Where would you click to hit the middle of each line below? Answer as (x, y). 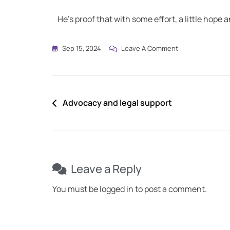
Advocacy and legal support (117, 103)
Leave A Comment (150, 49)
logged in (117, 189)
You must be (76, 189)
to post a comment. (170, 189)
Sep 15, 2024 (82, 49)
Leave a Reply (106, 169)
